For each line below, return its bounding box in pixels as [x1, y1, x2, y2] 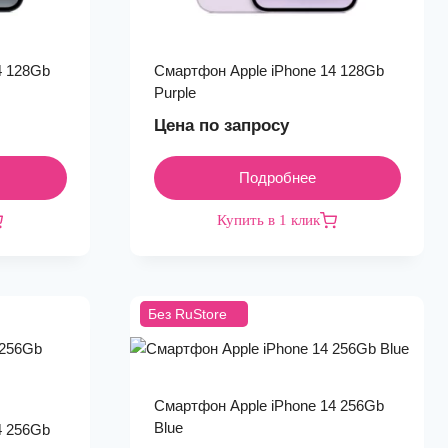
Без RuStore [148, 306, 227, 322]
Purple [153, 84, 196, 101]
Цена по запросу [153, 116, 289, 135]
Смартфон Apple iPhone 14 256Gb [153, 397, 384, 414]
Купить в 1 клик [217, 212, 320, 228]
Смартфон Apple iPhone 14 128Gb [153, 62, 384, 79]
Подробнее [238, 169, 316, 186]
